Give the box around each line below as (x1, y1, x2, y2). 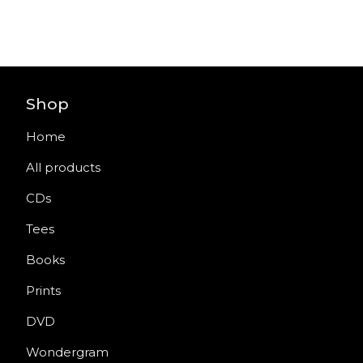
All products (26, 160, 100, 175)
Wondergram (26, 344, 109, 360)
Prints (26, 283, 61, 298)
